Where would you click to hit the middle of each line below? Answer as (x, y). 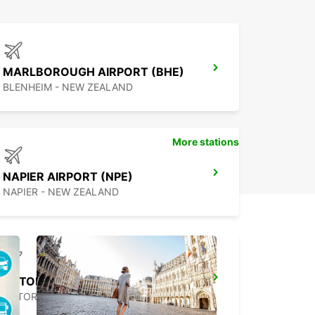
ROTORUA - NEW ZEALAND (67, 297)
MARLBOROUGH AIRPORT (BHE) (94, 72)
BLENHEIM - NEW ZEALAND (68, 87)
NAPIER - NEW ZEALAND (61, 192)
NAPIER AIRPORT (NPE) (68, 177)
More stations (206, 142)
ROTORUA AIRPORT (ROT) (76, 282)
